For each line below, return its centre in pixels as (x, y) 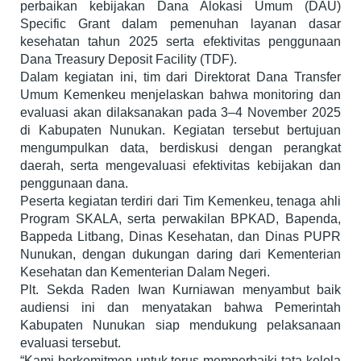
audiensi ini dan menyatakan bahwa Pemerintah (180, 307)
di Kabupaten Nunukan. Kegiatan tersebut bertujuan (180, 130)
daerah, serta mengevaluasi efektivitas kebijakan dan (180, 165)
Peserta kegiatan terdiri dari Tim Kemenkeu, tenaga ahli (180, 201)
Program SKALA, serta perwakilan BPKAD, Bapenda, (180, 218)
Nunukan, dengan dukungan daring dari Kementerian (180, 254)
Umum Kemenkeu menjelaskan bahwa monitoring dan (180, 94)
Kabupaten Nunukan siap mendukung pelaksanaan (180, 325)
